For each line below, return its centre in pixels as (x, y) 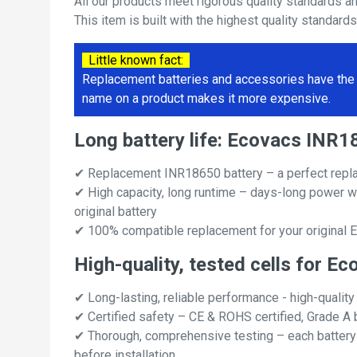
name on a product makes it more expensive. (206, 99)
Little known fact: (136, 61)
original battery (116, 212)
